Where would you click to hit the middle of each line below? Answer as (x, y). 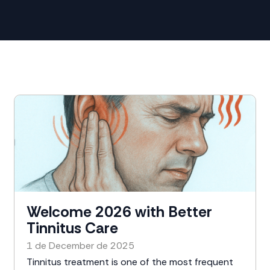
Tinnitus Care (73, 228)
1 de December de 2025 (81, 246)
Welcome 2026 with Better (120, 212)
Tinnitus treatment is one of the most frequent (130, 262)
